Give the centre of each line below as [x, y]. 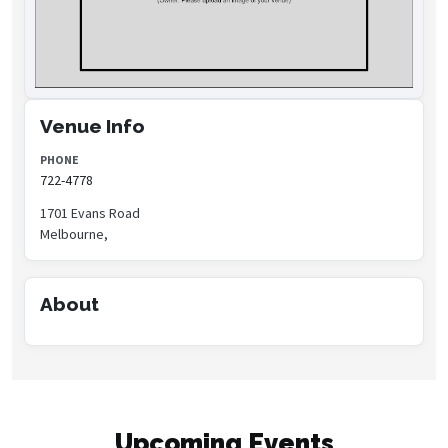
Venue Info [92, 126]
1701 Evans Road [90, 213]
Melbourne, [74, 234]
